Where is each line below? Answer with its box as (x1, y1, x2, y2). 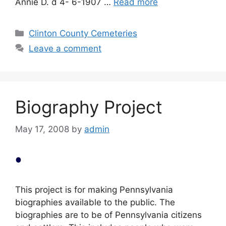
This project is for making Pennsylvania (15, 185, 173, 195)
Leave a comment (29, 43, 102, 53)
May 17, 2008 (15, 124, 69, 134)
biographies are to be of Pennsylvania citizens (15, 210, 202, 220)
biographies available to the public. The (15, 197, 175, 207)
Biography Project (15, 96, 162, 118)
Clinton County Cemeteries (29, 28, 138, 38)
